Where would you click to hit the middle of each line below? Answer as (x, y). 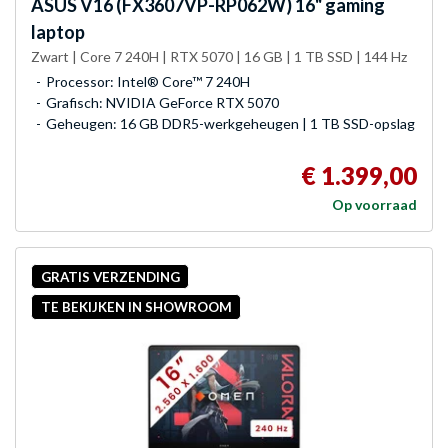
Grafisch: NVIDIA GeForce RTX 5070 (162, 103)
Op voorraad (374, 205)
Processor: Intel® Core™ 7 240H (148, 82)
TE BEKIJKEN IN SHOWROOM (136, 307)
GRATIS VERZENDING (110, 276)
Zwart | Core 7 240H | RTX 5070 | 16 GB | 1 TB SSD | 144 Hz (219, 57)
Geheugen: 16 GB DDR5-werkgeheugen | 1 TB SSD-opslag (230, 124)
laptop (58, 32)
